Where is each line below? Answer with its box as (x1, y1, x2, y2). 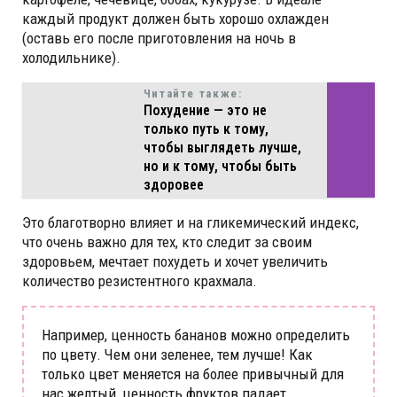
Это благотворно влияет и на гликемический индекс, (22, 213, 359, 231)
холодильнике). (22, 48, 121, 66)
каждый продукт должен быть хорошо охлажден (22, 9, 329, 27)
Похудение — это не (143, 101, 267, 119)
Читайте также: (143, 86, 243, 100)
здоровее (143, 175, 204, 193)
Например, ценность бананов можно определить (42, 325, 350, 344)
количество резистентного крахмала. (22, 271, 257, 290)
